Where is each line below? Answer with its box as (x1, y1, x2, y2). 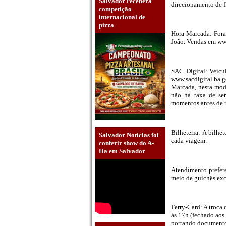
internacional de (99, 13, 145, 21)
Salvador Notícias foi (99, 131, 159, 139)
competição (99, 5, 132, 13)
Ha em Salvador (99, 147, 145, 155)
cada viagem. (171, 137, 207, 145)
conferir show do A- (99, 139, 154, 147)
